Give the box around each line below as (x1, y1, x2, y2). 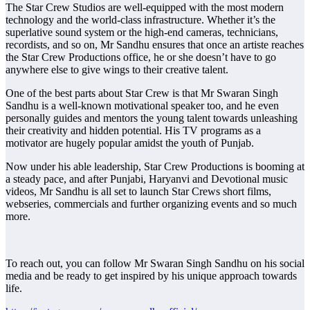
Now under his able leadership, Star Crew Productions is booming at (6, 161, 304, 173)
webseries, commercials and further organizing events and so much (6, 198, 297, 210)
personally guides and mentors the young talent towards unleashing (6, 112, 298, 125)
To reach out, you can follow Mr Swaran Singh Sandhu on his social (6, 257, 304, 270)
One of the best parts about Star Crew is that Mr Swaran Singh (6, 87, 278, 100)
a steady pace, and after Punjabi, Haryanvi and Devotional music (6, 173, 288, 185)
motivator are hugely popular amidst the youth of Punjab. (6, 137, 254, 149)
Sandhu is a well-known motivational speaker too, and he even (6, 100, 279, 112)
